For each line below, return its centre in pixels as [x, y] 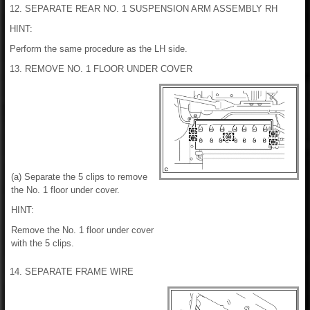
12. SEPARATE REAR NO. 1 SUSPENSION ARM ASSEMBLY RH [144, 8]
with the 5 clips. [43, 243]
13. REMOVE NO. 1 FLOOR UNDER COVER [101, 69]
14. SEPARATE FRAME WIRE [72, 271]
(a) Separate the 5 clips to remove [79, 176]
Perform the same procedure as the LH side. [99, 48]
